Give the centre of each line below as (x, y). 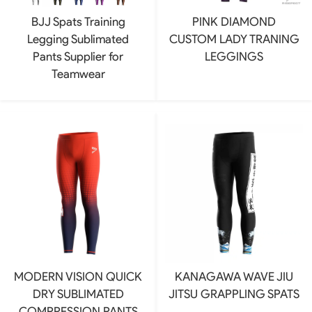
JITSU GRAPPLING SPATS (234, 294)
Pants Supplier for (78, 56)
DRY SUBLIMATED (78, 294)
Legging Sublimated (78, 39)
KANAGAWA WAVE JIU (234, 277)
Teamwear (78, 73)
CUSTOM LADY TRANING (234, 39)
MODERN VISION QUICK (78, 277)
